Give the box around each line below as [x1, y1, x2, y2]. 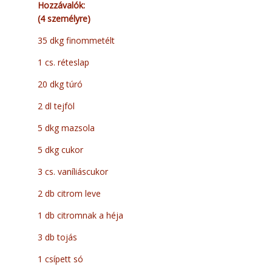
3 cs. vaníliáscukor [38, 166, 108, 178]
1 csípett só [38, 253, 83, 265]
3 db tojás [38, 231, 77, 243]
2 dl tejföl [38, 100, 75, 112]
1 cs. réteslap [38, 56, 89, 69]
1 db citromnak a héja [38, 209, 123, 222]
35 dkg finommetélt [38, 35, 115, 47]
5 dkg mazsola [38, 122, 95, 134]
